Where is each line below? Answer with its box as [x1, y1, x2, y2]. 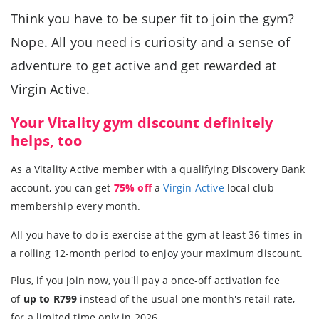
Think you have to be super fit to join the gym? [11, 9, 295, 27]
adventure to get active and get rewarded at [11, 56, 277, 74]
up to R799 [23, 291, 78, 305]
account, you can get [11, 180, 114, 194]
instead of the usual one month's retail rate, [77, 291, 296, 305]
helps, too [11, 130, 82, 150]
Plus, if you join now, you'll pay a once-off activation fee [11, 273, 281, 287]
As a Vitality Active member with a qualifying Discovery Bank [11, 162, 305, 176]
